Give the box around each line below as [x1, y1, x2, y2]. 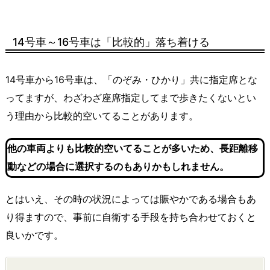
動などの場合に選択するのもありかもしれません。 [7, 160, 229, 172]
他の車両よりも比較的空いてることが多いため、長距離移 [7, 142, 258, 154]
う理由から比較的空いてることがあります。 [5, 110, 198, 122]
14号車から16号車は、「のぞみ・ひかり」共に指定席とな [5, 74, 257, 86]
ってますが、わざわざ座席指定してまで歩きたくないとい [5, 92, 256, 104]
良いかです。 [5, 229, 63, 241]
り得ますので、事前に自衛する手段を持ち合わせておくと [5, 211, 256, 223]
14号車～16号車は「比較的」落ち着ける [13, 36, 210, 49]
